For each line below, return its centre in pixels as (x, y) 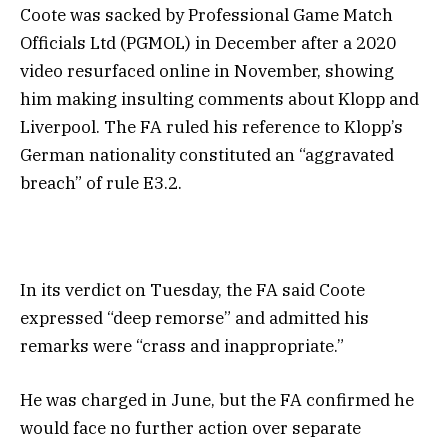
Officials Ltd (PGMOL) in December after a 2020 (208, 43)
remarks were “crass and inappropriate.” (182, 345)
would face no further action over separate (190, 427)
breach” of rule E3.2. (101, 183)
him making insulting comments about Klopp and (219, 99)
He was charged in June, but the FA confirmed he (217, 399)
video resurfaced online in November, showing (207, 71)
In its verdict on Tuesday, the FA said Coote (192, 289)
